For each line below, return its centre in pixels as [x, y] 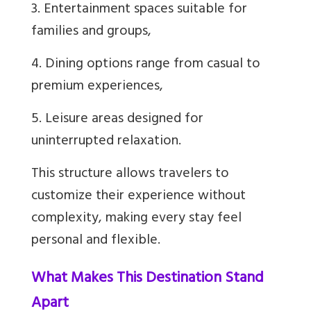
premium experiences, [97, 87]
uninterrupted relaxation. [106, 142]
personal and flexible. [96, 242]
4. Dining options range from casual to [146, 65]
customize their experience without [138, 197]
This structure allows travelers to [130, 175]
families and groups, [91, 33]
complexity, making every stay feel [136, 219]
